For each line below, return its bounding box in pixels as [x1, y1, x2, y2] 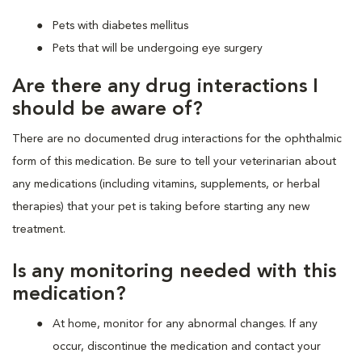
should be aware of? [12, 99, 203, 120]
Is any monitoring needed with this [12, 262, 336, 282]
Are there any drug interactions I [12, 77, 318, 97]
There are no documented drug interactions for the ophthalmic [12, 133, 342, 145]
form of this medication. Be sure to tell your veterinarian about [12, 155, 336, 167]
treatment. [12, 223, 65, 235]
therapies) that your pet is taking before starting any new [12, 200, 309, 213]
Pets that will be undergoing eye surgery [53, 42, 263, 54]
